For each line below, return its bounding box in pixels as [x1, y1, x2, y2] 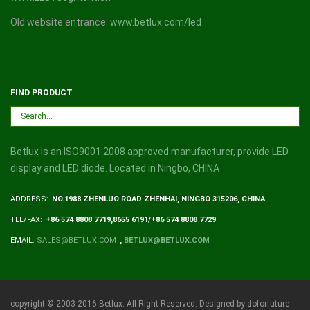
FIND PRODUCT [10, 88, 73, 98]
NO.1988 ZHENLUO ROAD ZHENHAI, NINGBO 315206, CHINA [52, 194, 265, 204]
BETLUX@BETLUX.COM [124, 236, 210, 246]
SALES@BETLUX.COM [37, 236, 116, 246]
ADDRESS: [10, 194, 48, 204]
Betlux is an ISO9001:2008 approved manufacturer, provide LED [10, 146, 289, 158]
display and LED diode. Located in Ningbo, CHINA [10, 163, 219, 174]
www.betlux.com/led [110, 17, 201, 28]
